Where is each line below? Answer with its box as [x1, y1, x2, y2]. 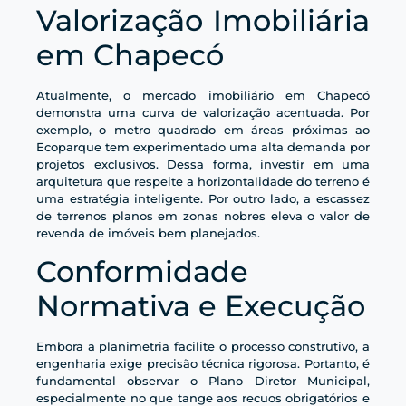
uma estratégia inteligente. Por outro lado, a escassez [36, 190, 370, 206]
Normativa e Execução [36, 288, 365, 324]
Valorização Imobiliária [36, 2, 370, 38]
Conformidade [36, 254, 248, 290]
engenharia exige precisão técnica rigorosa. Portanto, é [36, 356, 370, 372]
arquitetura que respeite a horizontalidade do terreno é [36, 173, 370, 188]
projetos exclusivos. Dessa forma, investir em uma [36, 156, 370, 171]
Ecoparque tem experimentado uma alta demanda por [36, 139, 370, 154]
